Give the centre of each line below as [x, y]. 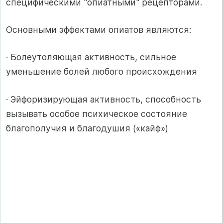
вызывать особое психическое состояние [97, 113]
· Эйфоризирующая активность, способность [104, 99]
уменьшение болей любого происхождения [102, 72]
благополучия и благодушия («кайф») [87, 128]
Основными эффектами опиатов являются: [99, 29]
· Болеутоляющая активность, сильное [91, 57]
